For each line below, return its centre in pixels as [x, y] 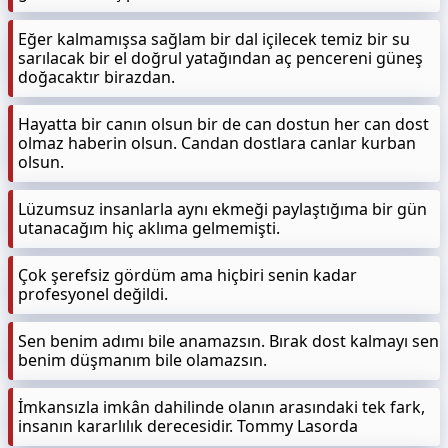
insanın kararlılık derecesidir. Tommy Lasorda [188, 426]
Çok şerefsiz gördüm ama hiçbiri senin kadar [187, 275]
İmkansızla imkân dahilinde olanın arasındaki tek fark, [221, 407]
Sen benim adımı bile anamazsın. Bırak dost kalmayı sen [228, 341]
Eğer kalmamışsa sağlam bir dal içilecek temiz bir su [214, 39]
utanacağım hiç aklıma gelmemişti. [149, 228]
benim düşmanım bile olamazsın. [142, 360]
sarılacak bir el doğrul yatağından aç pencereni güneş [220, 58]
